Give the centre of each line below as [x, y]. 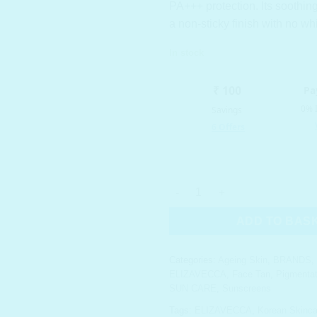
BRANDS [292, 260]
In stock [186, 52]
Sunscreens [247, 289]
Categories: [194, 260]
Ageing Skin [243, 260]
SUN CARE [193, 289]
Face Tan [251, 275]
